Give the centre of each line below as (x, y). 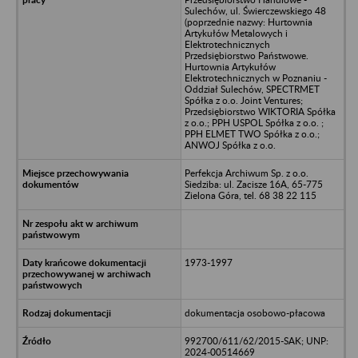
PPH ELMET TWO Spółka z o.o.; (252, 133)
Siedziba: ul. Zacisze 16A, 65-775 (253, 184)
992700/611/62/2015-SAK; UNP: (256, 340)
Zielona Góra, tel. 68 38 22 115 (250, 195)
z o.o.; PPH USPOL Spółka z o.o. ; (254, 122)
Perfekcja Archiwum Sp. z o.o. (246, 173)
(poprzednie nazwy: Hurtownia (248, 22)
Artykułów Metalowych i (236, 33)
